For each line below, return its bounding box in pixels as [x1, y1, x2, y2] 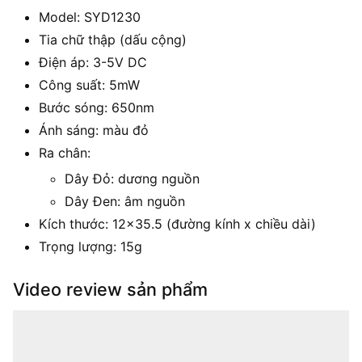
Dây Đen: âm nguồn [65, 192, 185, 209]
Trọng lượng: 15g [39, 238, 142, 255]
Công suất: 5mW [39, 76, 140, 93]
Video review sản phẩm [13, 278, 208, 300]
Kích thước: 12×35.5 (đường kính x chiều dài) [39, 215, 316, 232]
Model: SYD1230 [39, 8, 141, 25]
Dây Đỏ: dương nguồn [65, 170, 200, 187]
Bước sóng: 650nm [39, 99, 154, 116]
